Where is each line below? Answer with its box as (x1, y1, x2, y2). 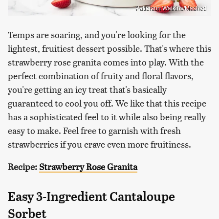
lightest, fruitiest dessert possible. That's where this (8, 42, 211, 54)
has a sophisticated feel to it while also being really (8, 110, 206, 123)
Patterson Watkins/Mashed (135, 4, 206, 12)
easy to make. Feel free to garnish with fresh (8, 124, 181, 136)
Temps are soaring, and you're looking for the (8, 28, 186, 41)
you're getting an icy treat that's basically (8, 83, 167, 95)
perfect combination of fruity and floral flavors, (8, 69, 194, 82)
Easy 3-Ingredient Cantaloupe (8, 189, 175, 204)
